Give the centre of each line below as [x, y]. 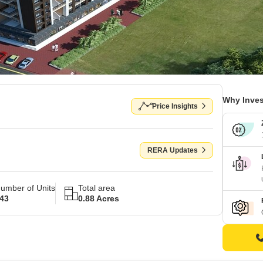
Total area [97, 188]
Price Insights [175, 106]
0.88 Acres [99, 198]
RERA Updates [173, 150]
